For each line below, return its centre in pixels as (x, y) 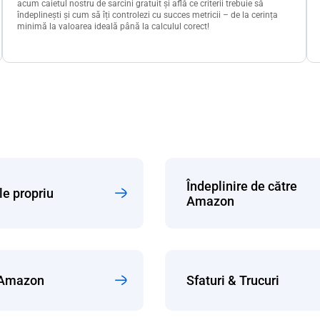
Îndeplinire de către (242, 186)
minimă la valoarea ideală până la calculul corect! (113, 26)
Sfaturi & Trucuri (233, 281)
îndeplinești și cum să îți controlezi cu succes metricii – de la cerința (147, 15)
